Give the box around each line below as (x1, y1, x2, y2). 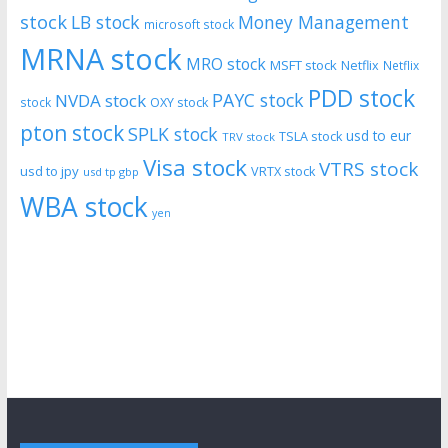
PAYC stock (211, 88, 304, 113)
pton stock (19, 119, 124, 148)
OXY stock (149, 94, 208, 112)
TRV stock (221, 129, 275, 145)
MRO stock (185, 53, 266, 76)
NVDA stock (54, 89, 146, 113)
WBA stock (19, 189, 148, 226)
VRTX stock (250, 163, 315, 181)
